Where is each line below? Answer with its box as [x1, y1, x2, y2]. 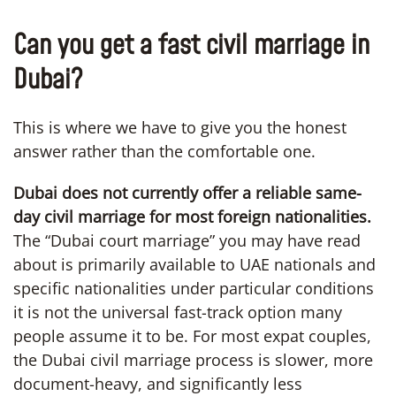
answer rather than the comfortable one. [13, 140, 316, 162]
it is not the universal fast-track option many [13, 301, 342, 323]
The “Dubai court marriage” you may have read [13, 229, 361, 251]
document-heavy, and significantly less [13, 372, 302, 394]
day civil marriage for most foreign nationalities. [13, 205, 371, 227]
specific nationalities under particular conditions [13, 277, 374, 299]
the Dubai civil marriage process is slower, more [13, 348, 373, 370]
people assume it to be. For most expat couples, [13, 324, 371, 346]
